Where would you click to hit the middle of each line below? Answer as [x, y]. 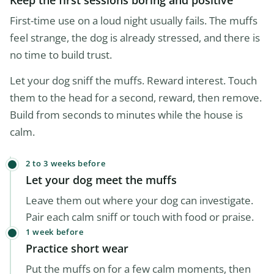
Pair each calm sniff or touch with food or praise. [140, 217]
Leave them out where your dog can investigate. [139, 201]
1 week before [55, 232]
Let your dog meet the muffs [101, 180]
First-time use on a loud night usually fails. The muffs [134, 21]
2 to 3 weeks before [66, 164]
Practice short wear [77, 249]
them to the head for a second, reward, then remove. [136, 98]
